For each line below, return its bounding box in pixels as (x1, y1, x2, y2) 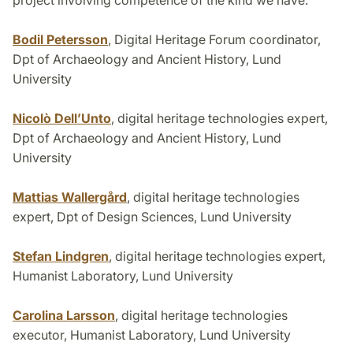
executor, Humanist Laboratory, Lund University (13, 327, 291, 344)
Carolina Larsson (13, 307, 115, 324)
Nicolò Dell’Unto (13, 110, 111, 127)
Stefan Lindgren (13, 248, 109, 265)
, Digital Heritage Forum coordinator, (108, 32, 321, 48)
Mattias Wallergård (13, 189, 127, 206)
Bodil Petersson (13, 32, 108, 48)
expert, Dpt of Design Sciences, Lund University (13, 209, 292, 225)
